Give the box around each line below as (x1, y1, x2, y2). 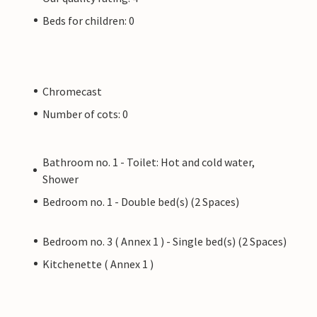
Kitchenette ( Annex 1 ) (42, 256, 154, 271)
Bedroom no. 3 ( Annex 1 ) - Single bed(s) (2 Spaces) (42, 234, 287, 248)
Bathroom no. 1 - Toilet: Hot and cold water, (42, 154, 255, 169)
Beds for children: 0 (42, 13, 134, 28)
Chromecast (42, 83, 102, 98)
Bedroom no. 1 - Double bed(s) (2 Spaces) (42, 194, 239, 209)
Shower (42, 171, 79, 186)
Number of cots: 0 (42, 106, 128, 121)
